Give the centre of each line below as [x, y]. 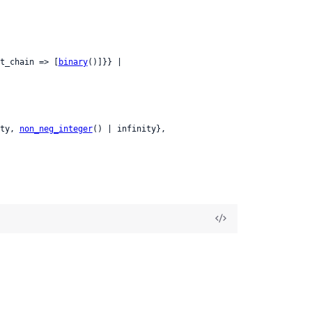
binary [73, 62]
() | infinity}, [129, 128]
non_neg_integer [56, 128]
